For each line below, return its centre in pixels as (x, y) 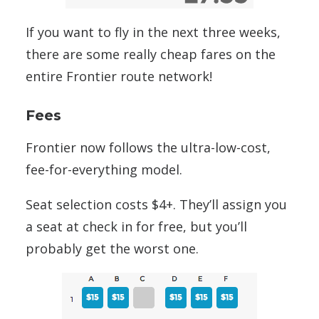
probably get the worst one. (112, 248)
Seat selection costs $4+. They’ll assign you (156, 204)
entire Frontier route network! (119, 76)
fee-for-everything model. (104, 169)
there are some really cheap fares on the (151, 54)
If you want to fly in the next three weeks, (153, 32)
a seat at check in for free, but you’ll (136, 226)
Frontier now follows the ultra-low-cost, (148, 147)
